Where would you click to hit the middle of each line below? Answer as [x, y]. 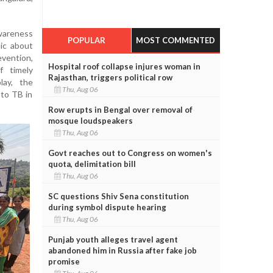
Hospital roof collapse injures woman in [124, 66]
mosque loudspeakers [90, 120]
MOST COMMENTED [176, 40]
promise [64, 261]
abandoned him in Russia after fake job [122, 250]
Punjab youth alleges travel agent [113, 239]
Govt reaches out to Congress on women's [130, 153]
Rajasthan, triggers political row [110, 77]
